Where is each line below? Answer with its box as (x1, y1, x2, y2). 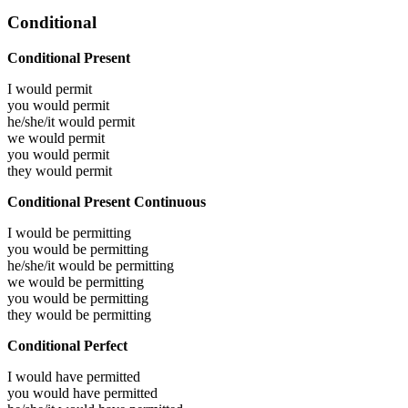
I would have (7, 368, 87, 384)
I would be (7, 224, 73, 240)
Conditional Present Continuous (7, 193, 206, 209)
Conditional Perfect (7, 337, 127, 353)
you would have (7, 384, 104, 401)
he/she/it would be (7, 257, 116, 273)
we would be (7, 273, 86, 290)
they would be (7, 306, 93, 322)
